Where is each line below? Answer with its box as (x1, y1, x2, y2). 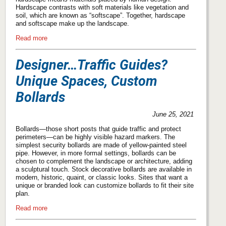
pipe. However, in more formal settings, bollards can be (16, 149, 176, 157)
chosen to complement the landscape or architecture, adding (16, 157, 192, 165)
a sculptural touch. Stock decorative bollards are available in (16, 165, 192, 174)
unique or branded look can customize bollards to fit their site (16, 182, 194, 190)
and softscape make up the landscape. (16, 19, 129, 27)
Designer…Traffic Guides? (16, 57, 167, 74)
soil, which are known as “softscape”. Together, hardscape (16, 11, 185, 19)
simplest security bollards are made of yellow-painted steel (16, 141, 187, 149)
